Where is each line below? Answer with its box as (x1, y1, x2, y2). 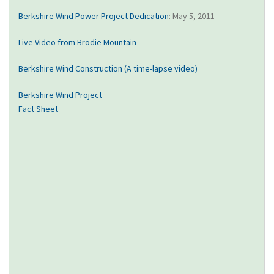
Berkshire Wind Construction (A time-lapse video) (18, 63, 198, 74)
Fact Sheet (18, 103, 58, 114)
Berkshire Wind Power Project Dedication (18, 10, 169, 21)
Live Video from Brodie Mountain (18, 37, 136, 48)
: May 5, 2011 (169, 10, 215, 21)
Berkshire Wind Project (18, 89, 102, 100)
